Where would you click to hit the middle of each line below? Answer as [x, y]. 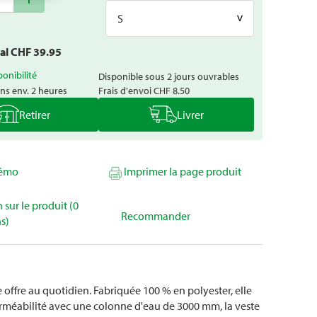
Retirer [35, 115]
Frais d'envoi [126, 90]
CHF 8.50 [172, 90]
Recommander [156, 216]
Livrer [190, 115]
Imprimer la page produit [183, 171]
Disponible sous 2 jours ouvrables [169, 76]
